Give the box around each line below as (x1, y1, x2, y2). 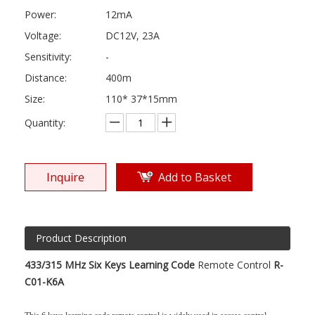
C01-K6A (25, 275, 64, 288)
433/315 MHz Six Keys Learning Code (25, 258, 198, 271)
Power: (25, 8, 56, 21)
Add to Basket (158, 169, 231, 185)
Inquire (46, 169, 84, 185)
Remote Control (198, 258, 271, 271)
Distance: (25, 71, 67, 84)
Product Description (36, 231, 127, 245)
